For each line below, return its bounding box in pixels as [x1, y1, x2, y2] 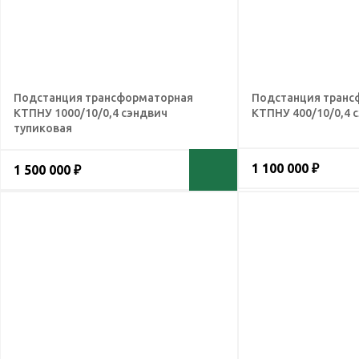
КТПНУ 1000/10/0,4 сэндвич [14, 107, 167, 119]
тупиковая [14, 122, 72, 135]
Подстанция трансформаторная [14, 91, 193, 104]
